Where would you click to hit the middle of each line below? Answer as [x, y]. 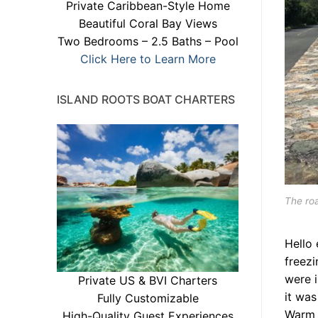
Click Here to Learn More [148, 59]
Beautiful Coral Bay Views [148, 23]
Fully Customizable [148, 298]
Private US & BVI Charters [148, 281]
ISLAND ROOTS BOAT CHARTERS [146, 99]
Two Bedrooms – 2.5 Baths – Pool [148, 41]
